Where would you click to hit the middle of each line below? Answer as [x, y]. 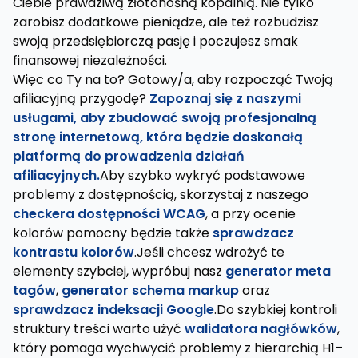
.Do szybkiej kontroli [276, 310]
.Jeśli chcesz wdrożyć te [209, 252]
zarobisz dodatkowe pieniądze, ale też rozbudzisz [166, 22]
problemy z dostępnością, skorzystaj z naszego [161, 195]
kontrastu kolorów [74, 252]
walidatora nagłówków [261, 329]
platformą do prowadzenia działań [129, 156]
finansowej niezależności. [90, 60]
